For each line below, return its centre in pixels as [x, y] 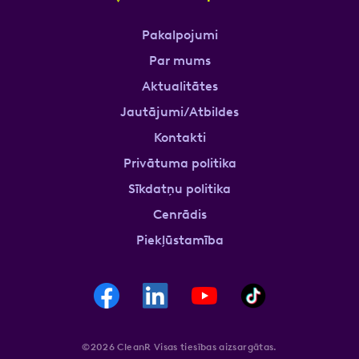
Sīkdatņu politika [179, 188]
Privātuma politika [179, 163]
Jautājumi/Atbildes [179, 111]
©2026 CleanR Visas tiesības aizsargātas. [179, 347]
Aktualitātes [179, 86]
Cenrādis [179, 214]
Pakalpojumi [179, 34]
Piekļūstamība [179, 240]
